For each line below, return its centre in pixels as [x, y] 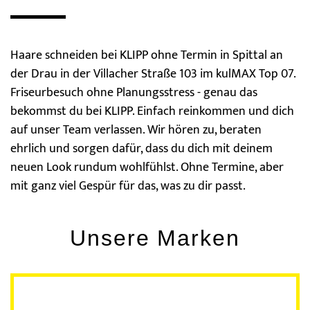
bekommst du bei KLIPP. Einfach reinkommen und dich [152, 111]
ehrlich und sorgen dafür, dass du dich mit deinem [142, 148]
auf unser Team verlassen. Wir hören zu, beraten [136, 130]
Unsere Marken [155, 238]
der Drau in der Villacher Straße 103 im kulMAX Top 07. [153, 74]
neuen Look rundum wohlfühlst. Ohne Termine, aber [147, 167]
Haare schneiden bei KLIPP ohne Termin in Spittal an [147, 55]
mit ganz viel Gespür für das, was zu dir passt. [128, 186]
